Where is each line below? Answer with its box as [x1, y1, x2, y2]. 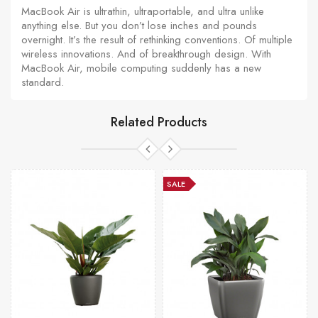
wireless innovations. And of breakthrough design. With [21, 45, 271, 62]
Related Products [111, 112, 207, 131]
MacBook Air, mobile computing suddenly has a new [21, 60, 261, 76]
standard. [21, 74, 64, 90]
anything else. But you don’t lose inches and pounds [21, 17, 257, 33]
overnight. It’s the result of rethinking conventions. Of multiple [21, 31, 292, 48]
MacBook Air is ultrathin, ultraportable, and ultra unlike [21, 3, 264, 19]
